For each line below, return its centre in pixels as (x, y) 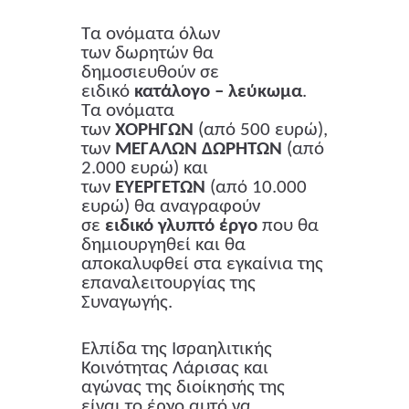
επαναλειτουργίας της (168, 284)
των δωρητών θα (147, 54)
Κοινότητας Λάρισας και (175, 369)
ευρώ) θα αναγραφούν (171, 207)
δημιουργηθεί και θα (163, 246)
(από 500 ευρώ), (261, 131)
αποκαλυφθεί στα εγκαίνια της (202, 265)
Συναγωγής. (127, 303)
